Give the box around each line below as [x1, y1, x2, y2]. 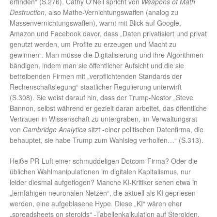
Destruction [10, 7, 45, 17]
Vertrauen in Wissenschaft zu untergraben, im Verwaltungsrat [10, 114, 197, 124]
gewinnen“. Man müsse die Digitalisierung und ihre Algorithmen [10, 50, 203, 60]
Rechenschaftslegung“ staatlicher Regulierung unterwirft [10, 82, 182, 92]
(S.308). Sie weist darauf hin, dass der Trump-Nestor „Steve [10, 93, 193, 103]
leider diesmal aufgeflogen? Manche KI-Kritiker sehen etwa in [10, 177, 198, 187]
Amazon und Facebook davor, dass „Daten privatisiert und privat [10, 29, 207, 39]
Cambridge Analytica [23, 124, 88, 135]
